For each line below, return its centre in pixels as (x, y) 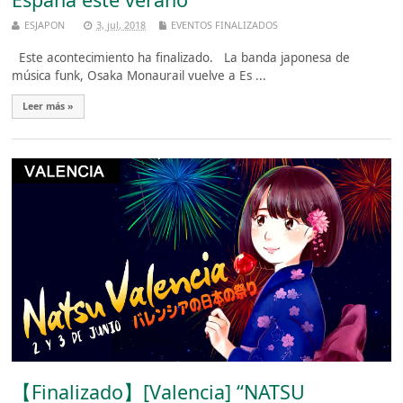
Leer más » (49, 106)
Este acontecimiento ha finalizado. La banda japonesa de (181, 58)
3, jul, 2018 (121, 25)
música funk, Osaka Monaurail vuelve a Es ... (139, 76)
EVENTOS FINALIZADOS (225, 25)
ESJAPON (45, 25)
